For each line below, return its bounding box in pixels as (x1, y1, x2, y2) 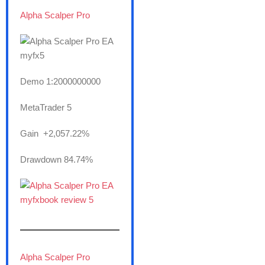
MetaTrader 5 (20, 102, 72, 113)
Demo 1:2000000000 (20, 76, 101, 87)
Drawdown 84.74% (20, 154, 93, 165)
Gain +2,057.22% (20, 128, 89, 139)
